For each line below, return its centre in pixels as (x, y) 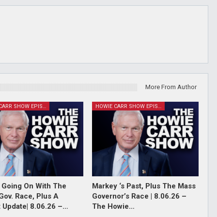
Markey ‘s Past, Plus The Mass (144, 186)
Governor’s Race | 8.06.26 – (139, 196)
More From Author (171, 87)
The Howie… (113, 206)
